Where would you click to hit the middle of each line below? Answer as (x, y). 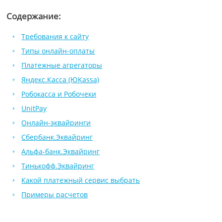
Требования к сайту (55, 36)
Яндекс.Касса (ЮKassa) (60, 80)
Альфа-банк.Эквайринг (61, 151)
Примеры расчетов (55, 194)
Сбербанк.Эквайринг (57, 137)
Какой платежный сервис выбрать (81, 180)
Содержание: (34, 16)
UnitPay (34, 108)
